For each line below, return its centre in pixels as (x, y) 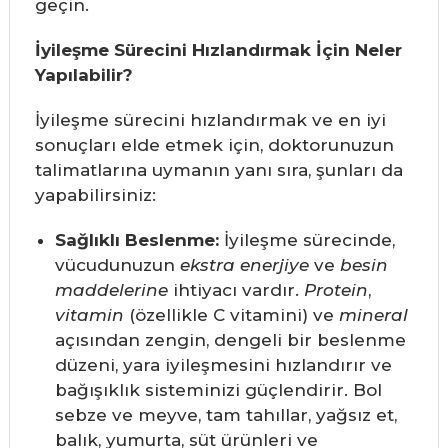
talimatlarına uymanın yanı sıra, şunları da (218, 170)
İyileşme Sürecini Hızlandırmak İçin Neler (218, 50)
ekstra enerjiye (244, 265)
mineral (373, 315)
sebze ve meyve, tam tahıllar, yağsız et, (225, 415)
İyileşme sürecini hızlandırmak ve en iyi (210, 120)
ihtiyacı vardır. (235, 290)
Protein (335, 290)
